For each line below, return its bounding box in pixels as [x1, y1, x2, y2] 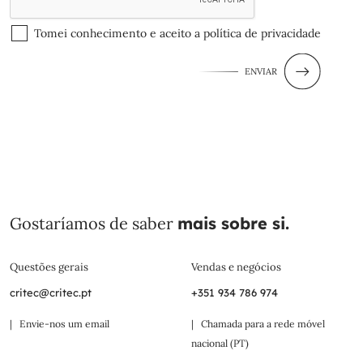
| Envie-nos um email [10, 317, 109, 330]
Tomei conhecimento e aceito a [34, 25, 203, 41]
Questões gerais [10, 259, 88, 274]
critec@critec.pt [10, 285, 92, 299]
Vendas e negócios [191, 259, 281, 274]
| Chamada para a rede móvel [191, 317, 325, 330]
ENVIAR [245, 65, 277, 77]
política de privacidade [203, 25, 321, 41]
